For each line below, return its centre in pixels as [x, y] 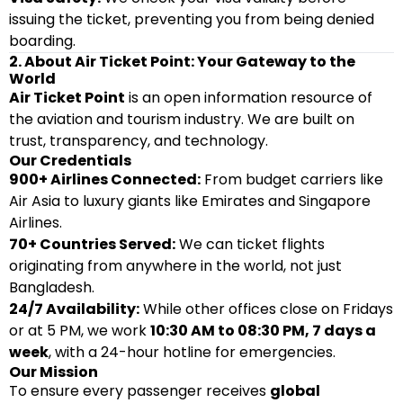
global [295, 391]
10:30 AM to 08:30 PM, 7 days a [263, 331]
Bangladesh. [52, 287]
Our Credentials [70, 161]
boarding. [42, 41]
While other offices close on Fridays [266, 309]
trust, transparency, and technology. [139, 141]
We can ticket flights [250, 244]
